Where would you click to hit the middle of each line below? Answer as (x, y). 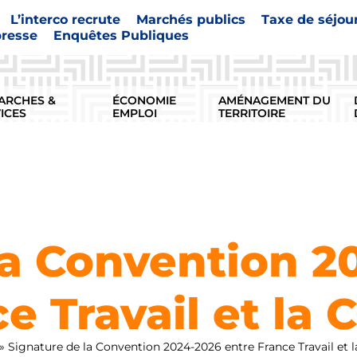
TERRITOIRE (252, 113)
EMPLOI (134, 113)
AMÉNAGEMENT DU (275, 100)
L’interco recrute (65, 20)
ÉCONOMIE (144, 100)
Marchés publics (190, 20)
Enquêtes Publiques (121, 36)
